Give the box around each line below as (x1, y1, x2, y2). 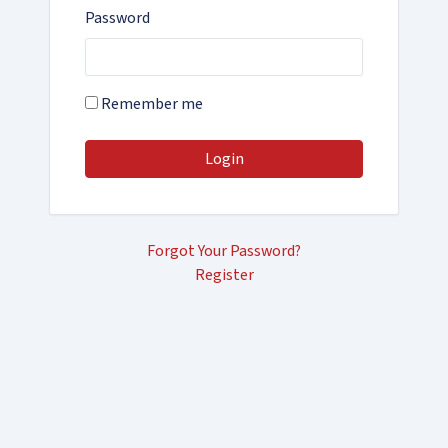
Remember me (98, 92, 203, 115)
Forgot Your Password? (147, 239, 301, 262)
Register (194, 263, 254, 286)
